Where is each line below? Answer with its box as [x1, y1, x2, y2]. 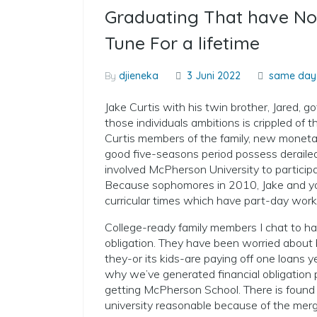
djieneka [119, 69, 158, 82]
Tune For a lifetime [105, 32, 260, 54]
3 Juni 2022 [184, 69, 241, 82]
